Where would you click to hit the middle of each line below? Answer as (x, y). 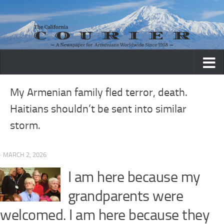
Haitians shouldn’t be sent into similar (98, 109)
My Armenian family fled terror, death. (99, 93)
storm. (25, 126)
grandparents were (125, 196)
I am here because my (134, 177)
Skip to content (40, 14)
